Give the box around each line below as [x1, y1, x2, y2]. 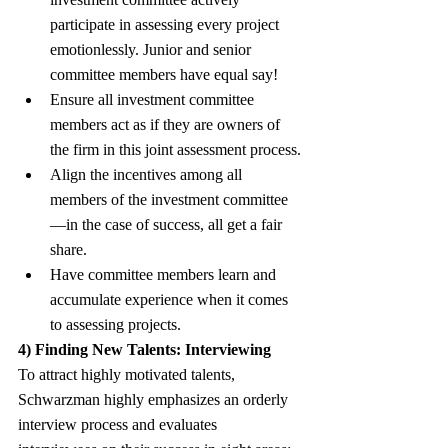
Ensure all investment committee [50, 90, 258, 108]
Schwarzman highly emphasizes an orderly [18, 390, 292, 408]
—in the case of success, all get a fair [50, 215, 286, 233]
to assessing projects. [50, 315, 181, 333]
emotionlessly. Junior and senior [50, 40, 255, 58]
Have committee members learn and [50, 265, 280, 283]
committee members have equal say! [50, 65, 278, 83]
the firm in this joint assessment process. [50, 140, 301, 158]
